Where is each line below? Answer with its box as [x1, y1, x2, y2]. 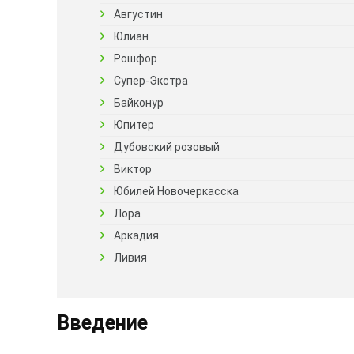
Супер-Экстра [114, 74, 188, 87]
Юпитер [114, 119, 154, 131]
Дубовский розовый [114, 141, 220, 153]
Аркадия [114, 229, 159, 242]
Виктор [114, 163, 152, 175]
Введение [57, 311, 148, 334]
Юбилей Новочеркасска [114, 185, 239, 198]
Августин [114, 8, 163, 21]
